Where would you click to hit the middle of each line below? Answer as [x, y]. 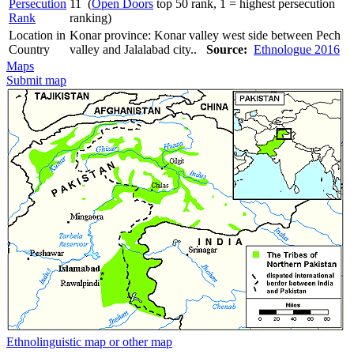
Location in [37, 35]
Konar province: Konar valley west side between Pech [205, 35]
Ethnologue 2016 [297, 49]
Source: [227, 49]
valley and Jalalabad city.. [138, 49]
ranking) [90, 17]
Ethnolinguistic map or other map [89, 341]
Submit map [36, 80]
